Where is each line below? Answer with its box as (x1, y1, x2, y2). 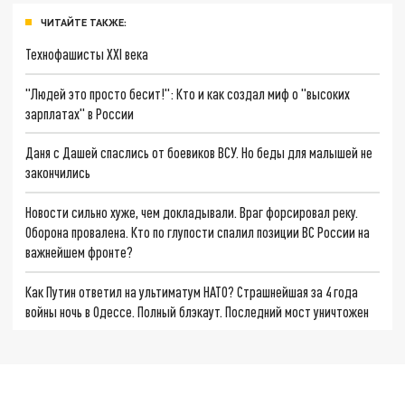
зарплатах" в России (25, 104, 135, 122)
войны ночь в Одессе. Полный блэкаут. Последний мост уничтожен (25, 302, 370, 320)
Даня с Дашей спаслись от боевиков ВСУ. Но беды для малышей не (25, 144, 373, 162)
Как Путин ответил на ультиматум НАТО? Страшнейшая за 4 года (25, 282, 359, 300)
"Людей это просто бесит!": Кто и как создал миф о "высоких (25, 84, 351, 102)
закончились (25, 164, 91, 182)
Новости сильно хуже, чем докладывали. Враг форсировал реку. (25, 202, 359, 221)
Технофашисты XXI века (25, 44, 149, 62)
